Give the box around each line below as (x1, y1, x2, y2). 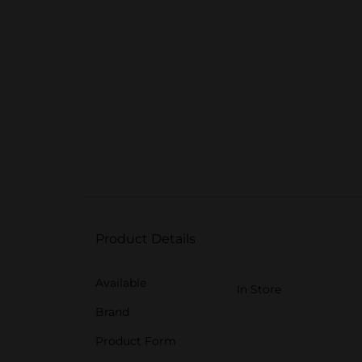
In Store (237, 282, 281, 297)
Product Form (95, 334, 176, 348)
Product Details (95, 231, 196, 246)
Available (95, 276, 146, 290)
